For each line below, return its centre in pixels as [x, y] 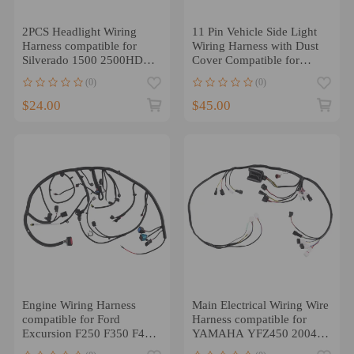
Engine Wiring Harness [79, 305]
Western [211, 74]
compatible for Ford [71, 320]
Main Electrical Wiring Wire [260, 305]
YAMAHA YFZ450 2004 [254, 334]
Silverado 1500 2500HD [82, 60]
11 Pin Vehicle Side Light [254, 31]
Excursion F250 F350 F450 [89, 334]
